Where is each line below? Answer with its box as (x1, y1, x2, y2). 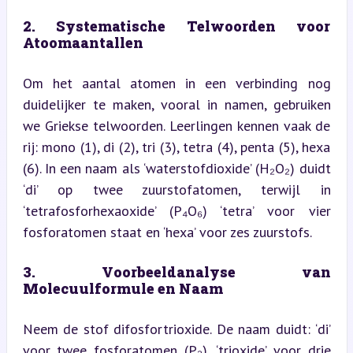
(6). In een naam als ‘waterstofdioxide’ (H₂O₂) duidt (22, 158, 331, 177)
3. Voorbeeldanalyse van (22, 262, 331, 281)
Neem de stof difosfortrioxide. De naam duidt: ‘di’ (22, 319, 331, 338)
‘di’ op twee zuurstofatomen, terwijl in (22, 180, 331, 199)
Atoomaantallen (22, 32, 143, 52)
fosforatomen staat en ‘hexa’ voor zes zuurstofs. (22, 222, 312, 241)
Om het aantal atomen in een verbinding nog (22, 73, 331, 92)
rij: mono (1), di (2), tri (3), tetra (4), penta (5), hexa (22, 137, 331, 156)
